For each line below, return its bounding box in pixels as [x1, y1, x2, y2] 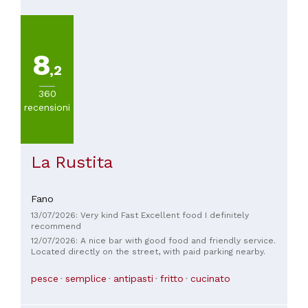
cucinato [190, 273, 230, 285]
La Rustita [31, 152, 113, 172]
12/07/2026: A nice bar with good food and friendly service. [31, 235, 276, 245]
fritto [160, 273, 184, 285]
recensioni [24, 101, 70, 113]
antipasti [113, 273, 153, 285]
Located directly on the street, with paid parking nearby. [31, 246, 265, 256]
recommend [31, 221, 81, 231]
